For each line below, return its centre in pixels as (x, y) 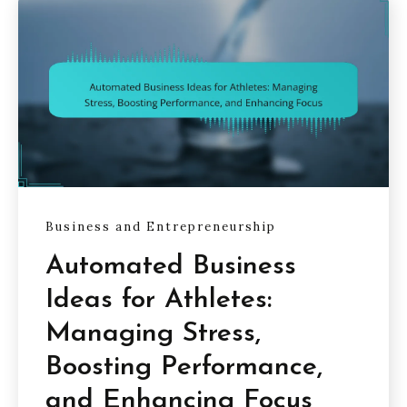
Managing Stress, (153, 333)
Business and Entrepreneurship (161, 227)
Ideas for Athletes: (159, 300)
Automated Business (171, 266)
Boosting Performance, (184, 367)
